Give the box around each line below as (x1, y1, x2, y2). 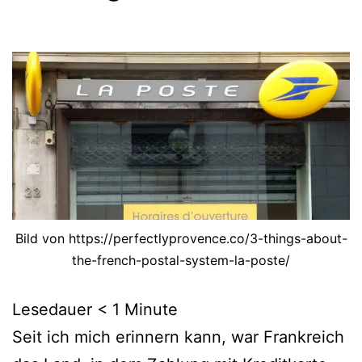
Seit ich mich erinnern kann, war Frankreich (12, 327, 344, 347)
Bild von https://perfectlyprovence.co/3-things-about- (15, 230, 347, 247)
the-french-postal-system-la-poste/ (72, 252, 290, 269)
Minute (124, 300, 178, 320)
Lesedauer (12, 300, 92, 320)
